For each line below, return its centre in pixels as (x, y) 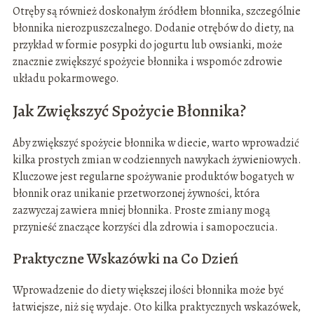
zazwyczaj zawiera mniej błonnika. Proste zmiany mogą (141, 211)
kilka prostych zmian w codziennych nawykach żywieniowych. (157, 160)
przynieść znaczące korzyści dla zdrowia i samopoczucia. (145, 227)
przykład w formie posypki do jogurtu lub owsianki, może (147, 45)
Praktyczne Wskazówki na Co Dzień (125, 259)
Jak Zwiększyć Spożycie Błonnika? (129, 111)
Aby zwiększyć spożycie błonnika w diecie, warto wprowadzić (156, 143)
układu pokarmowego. (66, 79)
